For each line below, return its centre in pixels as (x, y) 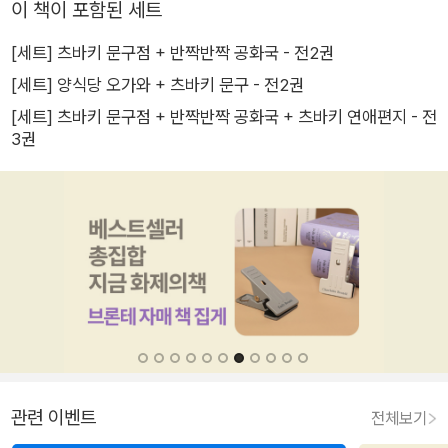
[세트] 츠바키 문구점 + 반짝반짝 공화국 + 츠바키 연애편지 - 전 (224, 117)
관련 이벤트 (53, 418)
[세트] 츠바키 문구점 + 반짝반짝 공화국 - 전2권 (172, 53)
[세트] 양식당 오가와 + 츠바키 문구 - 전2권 (157, 85)
